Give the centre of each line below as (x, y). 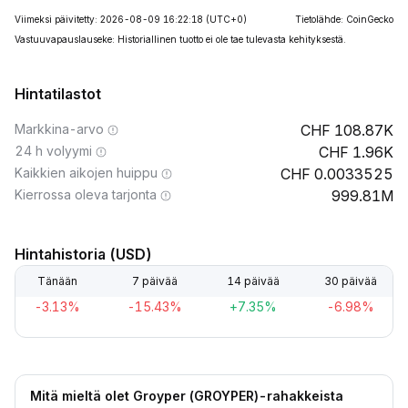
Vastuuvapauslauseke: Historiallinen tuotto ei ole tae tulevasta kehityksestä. (180, 39)
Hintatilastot (58, 94)
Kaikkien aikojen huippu (86, 173)
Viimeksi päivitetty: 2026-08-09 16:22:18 (109, 19)
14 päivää (253, 281)
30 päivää (350, 281)
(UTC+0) (226, 19)
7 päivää (155, 281)
